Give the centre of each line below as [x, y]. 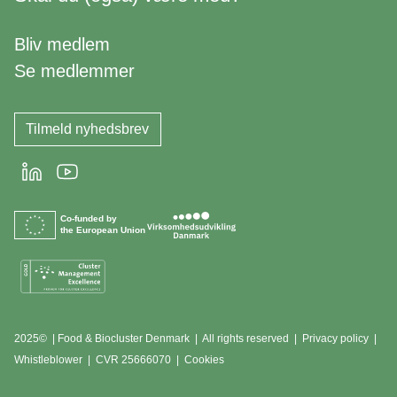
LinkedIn [50, 170]
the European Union [102, 230]
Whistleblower [48, 360]
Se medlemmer [74, 70]
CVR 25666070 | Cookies [157, 360]
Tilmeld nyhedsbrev [88, 129]
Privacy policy [335, 339]
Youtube [84, 170]
